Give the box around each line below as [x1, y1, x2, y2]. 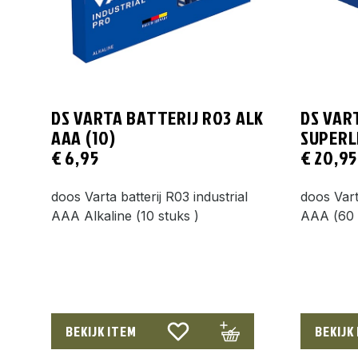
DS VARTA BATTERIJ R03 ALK [51, 104, 264, 131]
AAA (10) [51, 124, 116, 151]
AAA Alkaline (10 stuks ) [51, 207, 199, 224]
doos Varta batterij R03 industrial [51, 188, 248, 205]
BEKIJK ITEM [66, 320, 137, 341]
